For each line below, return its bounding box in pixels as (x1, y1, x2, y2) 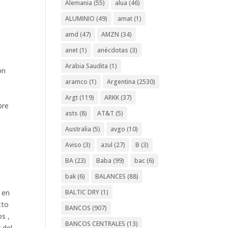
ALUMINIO (65, 14, 95, 23)
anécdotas (97, 45, 129, 54)
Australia (65, 124, 92, 133)
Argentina (107, 77, 136, 86)
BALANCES (95, 172, 126, 181)
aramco (65, 77, 88, 86)
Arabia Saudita (65, 61, 108, 70)
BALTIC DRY (65, 187, 100, 196)
